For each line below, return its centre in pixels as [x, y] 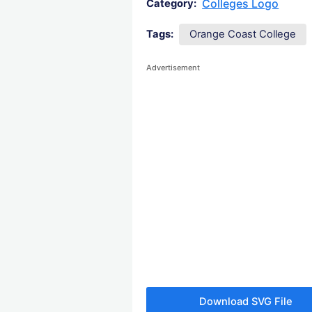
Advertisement [173, 68]
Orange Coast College [243, 34]
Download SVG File [246, 301]
